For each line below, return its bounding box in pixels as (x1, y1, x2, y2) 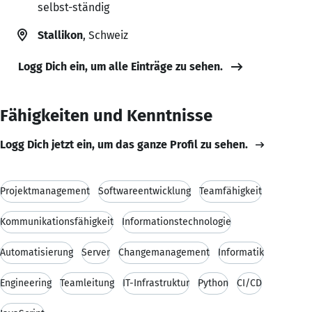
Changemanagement (118, 246, 210, 258)
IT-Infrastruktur (123, 276, 189, 289)
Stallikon (38, 28, 83, 42)
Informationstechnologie (122, 215, 231, 228)
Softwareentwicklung (98, 185, 191, 197)
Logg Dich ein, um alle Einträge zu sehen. (18, 59, 223, 73)
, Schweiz (83, 28, 128, 42)
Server (81, 246, 110, 258)
